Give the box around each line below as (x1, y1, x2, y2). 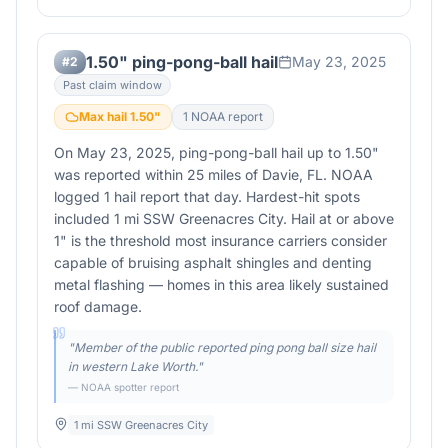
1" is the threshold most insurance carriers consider (54, 232, 387, 249)
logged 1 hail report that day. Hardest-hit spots (54, 188, 360, 205)
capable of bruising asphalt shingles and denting (54, 254, 372, 271)
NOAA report (188, 109, 263, 124)
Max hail (79, 109, 130, 124)
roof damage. (54, 298, 142, 315)
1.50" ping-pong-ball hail (86, 52, 278, 72)
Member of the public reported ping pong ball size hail (74, 340, 376, 355)
